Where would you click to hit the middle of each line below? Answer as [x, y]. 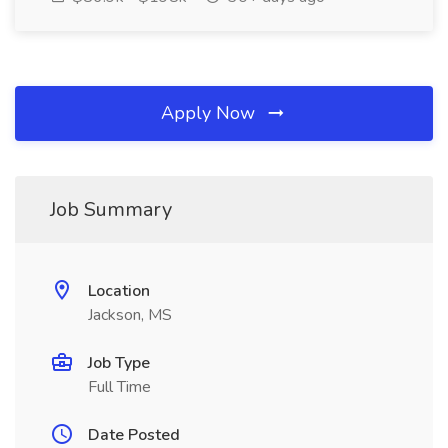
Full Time [119, 387]
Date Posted [134, 435]
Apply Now [210, 113]
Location [119, 291]
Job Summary [111, 209]
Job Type [119, 363]
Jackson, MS [130, 315]
